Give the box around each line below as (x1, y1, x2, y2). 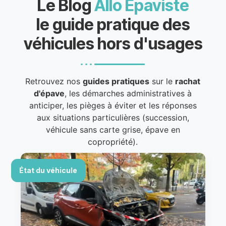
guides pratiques (83, 76, 150, 86)
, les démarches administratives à (65, 88, 192, 98)
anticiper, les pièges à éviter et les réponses (29, 100, 197, 110)
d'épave (34, 88, 65, 98)
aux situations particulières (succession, (36, 112, 189, 123)
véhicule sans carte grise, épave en (45, 124, 180, 135)
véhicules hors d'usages (23, 33, 203, 53)
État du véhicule (19, 165, 77, 175)
